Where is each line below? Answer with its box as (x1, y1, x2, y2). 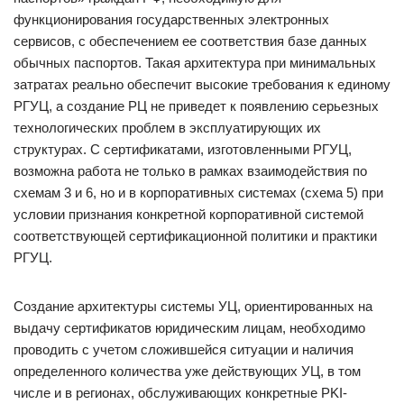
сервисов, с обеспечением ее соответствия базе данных (14, 33, 367, 49)
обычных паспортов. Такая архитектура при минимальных (14, 55, 376, 70)
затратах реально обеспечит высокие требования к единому (14, 77, 390, 92)
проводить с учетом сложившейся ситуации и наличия (14, 342, 353, 357)
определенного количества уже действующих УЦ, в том (14, 363, 361, 379)
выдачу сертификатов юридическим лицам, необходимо (14, 320, 365, 335)
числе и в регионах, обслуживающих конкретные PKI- (14, 385, 347, 400)
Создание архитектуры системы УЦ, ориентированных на (14, 298, 372, 314)
